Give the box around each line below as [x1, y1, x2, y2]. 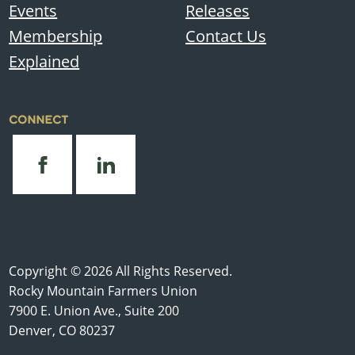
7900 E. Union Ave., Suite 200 [9, 302, 180, 320]
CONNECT [9, 112, 69, 128]
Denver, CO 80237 [9, 322, 116, 340]
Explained [9, 51, 80, 73]
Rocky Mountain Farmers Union [9, 282, 198, 300]
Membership [9, 25, 103, 48]
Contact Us [185, 25, 266, 48]
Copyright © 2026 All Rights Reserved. [9, 262, 233, 281]
